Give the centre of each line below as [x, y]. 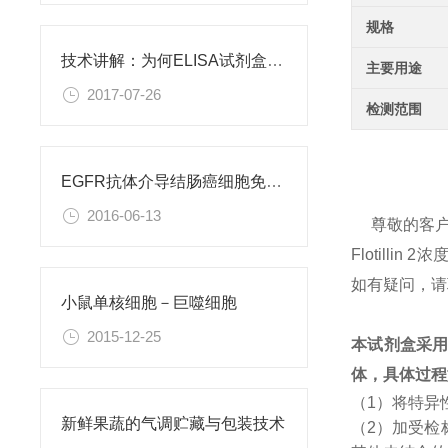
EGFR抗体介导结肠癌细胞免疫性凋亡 [274, 182]
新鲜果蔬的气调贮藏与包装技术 [173, 424]
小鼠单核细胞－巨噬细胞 [149, 303]
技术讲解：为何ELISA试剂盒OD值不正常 [275, 61]
